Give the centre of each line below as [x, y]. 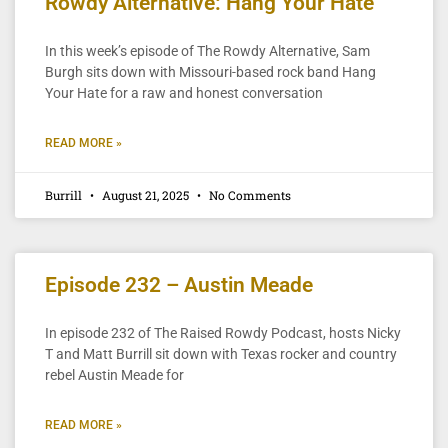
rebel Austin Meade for [114, 374]
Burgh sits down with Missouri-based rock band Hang [210, 71]
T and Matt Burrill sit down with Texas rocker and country [221, 353]
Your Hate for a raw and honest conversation [184, 92]
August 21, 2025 [145, 194]
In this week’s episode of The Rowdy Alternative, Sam [207, 50]
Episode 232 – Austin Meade [179, 284]
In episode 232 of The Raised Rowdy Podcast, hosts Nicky [223, 332]
